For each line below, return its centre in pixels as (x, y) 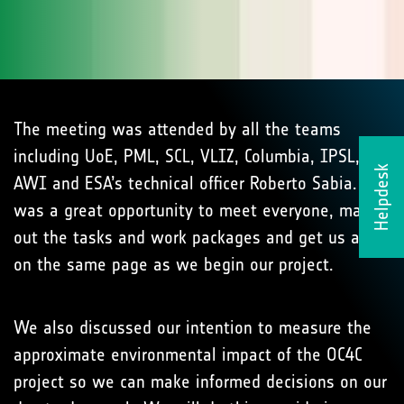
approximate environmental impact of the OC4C (188, 354)
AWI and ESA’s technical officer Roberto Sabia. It (195, 183)
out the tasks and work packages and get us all (191, 237)
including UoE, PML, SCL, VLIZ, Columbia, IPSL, (187, 156)
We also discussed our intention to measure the (193, 327)
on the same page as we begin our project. (174, 264)
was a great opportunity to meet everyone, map (192, 210)
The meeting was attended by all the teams (177, 129)
